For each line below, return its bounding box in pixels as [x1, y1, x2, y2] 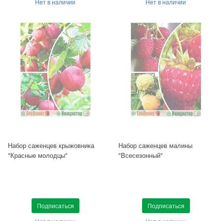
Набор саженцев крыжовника [8, 141, 94, 150]
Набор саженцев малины [118, 141, 192, 150]
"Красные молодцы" [8, 150, 68, 160]
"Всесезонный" [118, 150, 163, 160]
